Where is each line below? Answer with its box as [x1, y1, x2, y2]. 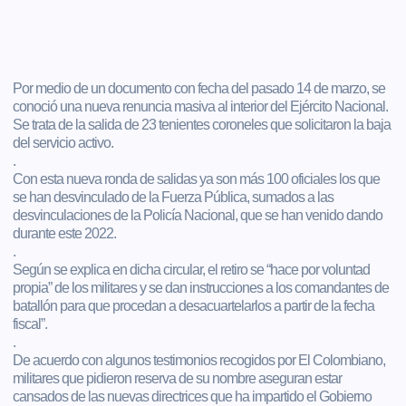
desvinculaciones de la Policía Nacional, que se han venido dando [13, 207, 383, 223]
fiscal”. [13, 315, 48, 332]
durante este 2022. [13, 225, 117, 241]
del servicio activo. [13, 134, 114, 150]
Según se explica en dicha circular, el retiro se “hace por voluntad [13, 261, 371, 277]
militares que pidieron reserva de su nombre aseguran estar [13, 370, 343, 386]
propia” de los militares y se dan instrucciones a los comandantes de [13, 279, 390, 295]
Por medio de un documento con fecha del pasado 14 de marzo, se [13, 80, 386, 96]
